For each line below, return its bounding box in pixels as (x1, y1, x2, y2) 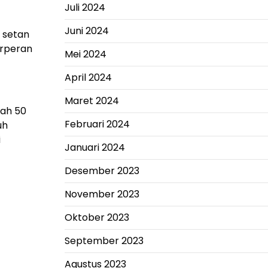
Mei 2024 (64, 47, 106, 61)
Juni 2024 (64, 24, 109, 38)
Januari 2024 (64, 141, 125, 154)
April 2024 (64, 71, 112, 84)
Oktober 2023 (64, 211, 129, 224)
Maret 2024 (64, 94, 119, 108)
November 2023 (64, 187, 139, 201)
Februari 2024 (64, 117, 130, 131)
